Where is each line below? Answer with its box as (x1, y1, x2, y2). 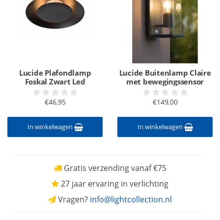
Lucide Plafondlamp (19, 68, 91, 78)
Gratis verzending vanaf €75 (61, 163, 166, 173)
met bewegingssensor (126, 77, 204, 86)
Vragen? (56, 194, 90, 205)
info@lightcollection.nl (90, 194, 172, 205)
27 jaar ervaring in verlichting (59, 178, 168, 189)
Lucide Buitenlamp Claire (119, 68, 211, 78)
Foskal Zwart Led (25, 77, 85, 86)
